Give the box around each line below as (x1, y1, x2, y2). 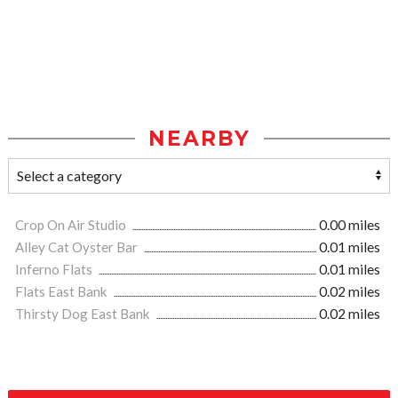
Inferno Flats (15, 261, 95, 277)
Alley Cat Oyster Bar (15, 239, 140, 255)
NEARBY (147, 126, 251, 151)
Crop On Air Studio (15, 217, 129, 233)
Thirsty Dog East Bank (15, 306, 153, 322)
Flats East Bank (15, 283, 110, 299)
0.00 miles (319, 217, 380, 233)
